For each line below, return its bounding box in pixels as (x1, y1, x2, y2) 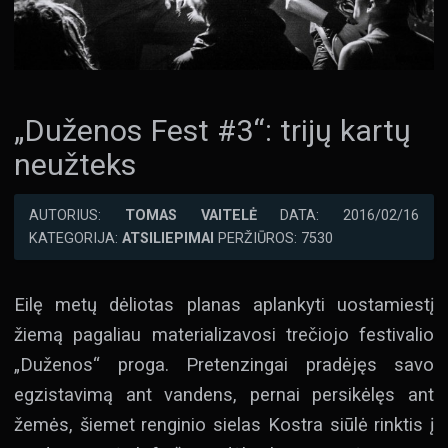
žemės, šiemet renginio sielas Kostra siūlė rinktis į (14, 414, 434, 436)
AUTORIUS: (29, 207, 125, 225)
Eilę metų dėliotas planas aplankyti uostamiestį (14, 294, 434, 316)
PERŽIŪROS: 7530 (214, 230, 333, 248)
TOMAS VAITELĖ (124, 207, 257, 225)
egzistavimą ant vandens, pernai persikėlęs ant (14, 384, 434, 406)
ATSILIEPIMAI (122, 230, 214, 248)
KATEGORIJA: (29, 230, 122, 248)
